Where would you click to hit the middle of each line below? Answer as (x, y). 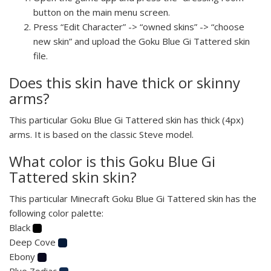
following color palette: (56, 213)
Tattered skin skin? (73, 177)
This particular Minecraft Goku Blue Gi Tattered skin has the (133, 198)
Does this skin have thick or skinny (125, 82)
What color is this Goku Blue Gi (112, 161)
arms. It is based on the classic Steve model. (101, 134)
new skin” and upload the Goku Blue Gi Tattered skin (142, 41)
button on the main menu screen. (102, 12)
